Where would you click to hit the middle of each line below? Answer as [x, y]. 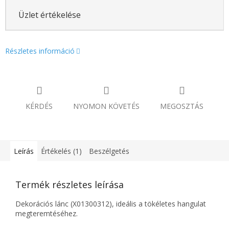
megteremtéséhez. [47, 214]
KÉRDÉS [39, 106]
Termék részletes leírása [70, 185]
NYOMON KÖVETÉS [106, 106]
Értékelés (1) [61, 151]
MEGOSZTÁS [182, 106]
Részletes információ [40, 51]
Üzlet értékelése [49, 15]
